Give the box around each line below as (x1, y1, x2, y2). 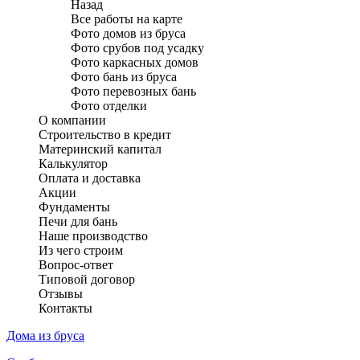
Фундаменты (39, 200, 110, 214)
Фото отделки (71, 99, 147, 112)
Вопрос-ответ (39, 258, 113, 272)
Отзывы (39, 287, 83, 301)
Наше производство (39, 229, 148, 243)
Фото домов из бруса (71, 27, 186, 40)
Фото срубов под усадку (71, 41, 204, 55)
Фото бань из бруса (71, 70, 177, 84)
